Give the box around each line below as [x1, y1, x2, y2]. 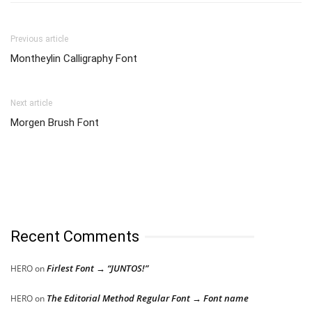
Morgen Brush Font [10, 116, 99, 129]
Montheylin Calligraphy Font [10, 52, 137, 65]
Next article [10, 97, 52, 108]
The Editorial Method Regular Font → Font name [47, 291, 249, 304]
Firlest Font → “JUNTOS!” [47, 261, 148, 274]
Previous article [10, 33, 68, 44]
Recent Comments [10, 227, 139, 245]
